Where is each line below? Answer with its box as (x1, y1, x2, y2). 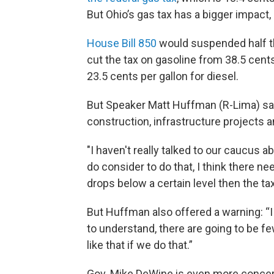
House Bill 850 (87, 37, 157, 50)
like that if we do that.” (87, 239, 193, 252)
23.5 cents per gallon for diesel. (87, 70, 239, 83)
